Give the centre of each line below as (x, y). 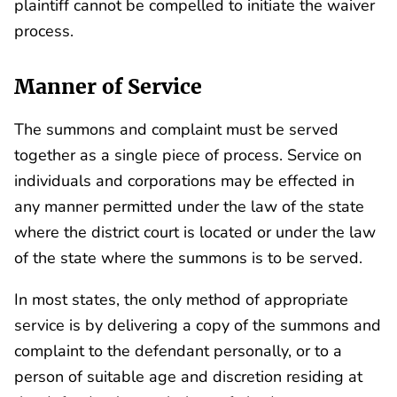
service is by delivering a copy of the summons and (198, 324)
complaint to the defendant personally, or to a (178, 350)
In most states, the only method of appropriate (181, 299)
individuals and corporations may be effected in (184, 180)
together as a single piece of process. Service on (188, 154)
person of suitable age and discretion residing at (188, 376)
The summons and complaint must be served (176, 128)
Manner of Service (108, 87)
